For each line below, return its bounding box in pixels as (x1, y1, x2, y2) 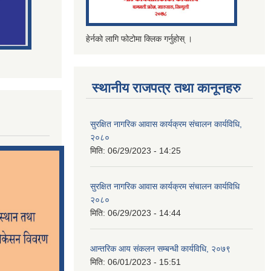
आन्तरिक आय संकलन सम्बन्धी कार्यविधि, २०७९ (90, 243, 230, 253)
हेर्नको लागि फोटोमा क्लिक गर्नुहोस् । (86, 33, 192, 44)
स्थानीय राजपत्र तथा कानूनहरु (92, 80, 241, 96)
